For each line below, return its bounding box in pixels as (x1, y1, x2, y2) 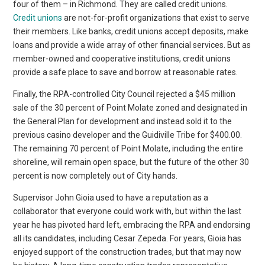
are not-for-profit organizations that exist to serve (62, 12, 250, 22)
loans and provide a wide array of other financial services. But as (13, 40, 251, 50)
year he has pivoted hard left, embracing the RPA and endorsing (13, 219, 251, 230)
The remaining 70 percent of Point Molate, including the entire (13, 143, 244, 153)
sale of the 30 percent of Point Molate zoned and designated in (13, 102, 248, 112)
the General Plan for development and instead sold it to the (13, 116, 232, 126)
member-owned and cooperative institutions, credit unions (13, 53, 231, 63)
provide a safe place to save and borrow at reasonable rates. (13, 67, 238, 77)
